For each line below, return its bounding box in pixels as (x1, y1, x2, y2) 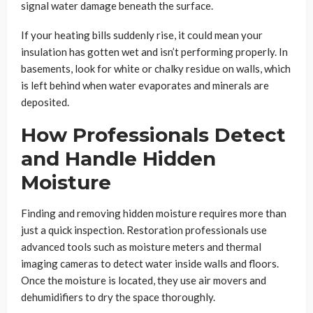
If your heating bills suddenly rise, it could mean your (21, 29, 263, 42)
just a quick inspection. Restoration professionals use (21, 224, 267, 237)
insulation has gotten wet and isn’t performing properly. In (21, 45, 288, 59)
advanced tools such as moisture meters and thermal (21, 240, 261, 254)
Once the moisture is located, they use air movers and (21, 274, 266, 287)
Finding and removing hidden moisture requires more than (21, 207, 286, 220)
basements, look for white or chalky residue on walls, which (21, 62, 291, 75)
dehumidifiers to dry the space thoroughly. (21, 291, 215, 304)
